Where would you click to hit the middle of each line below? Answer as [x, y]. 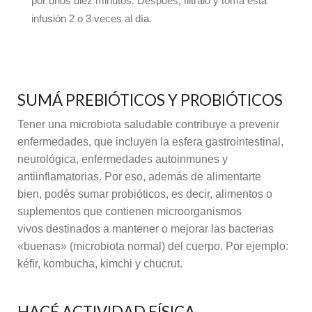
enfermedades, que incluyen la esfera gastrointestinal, [150, 142]
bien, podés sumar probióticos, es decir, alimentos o [145, 194]
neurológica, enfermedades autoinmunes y [123, 159]
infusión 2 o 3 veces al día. [92, 18]
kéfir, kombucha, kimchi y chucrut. [100, 264]
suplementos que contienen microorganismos [130, 212]
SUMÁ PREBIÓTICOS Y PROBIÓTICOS [150, 100]
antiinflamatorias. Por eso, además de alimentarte [139, 177]
